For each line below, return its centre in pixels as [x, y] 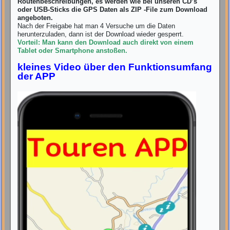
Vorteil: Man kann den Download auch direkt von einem [106, 42]
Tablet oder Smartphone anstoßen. [73, 50]
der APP [37, 76]
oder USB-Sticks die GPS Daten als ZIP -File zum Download [113, 9]
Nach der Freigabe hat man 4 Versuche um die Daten [97, 26]
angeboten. [35, 17]
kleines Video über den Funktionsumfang [115, 67]
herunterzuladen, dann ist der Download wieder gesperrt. [101, 34]
